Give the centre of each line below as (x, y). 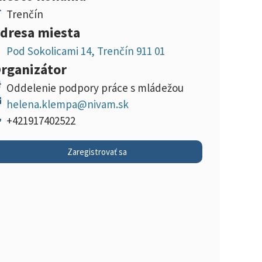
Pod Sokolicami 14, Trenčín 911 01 (86, 51)
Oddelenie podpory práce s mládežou (95, 87)
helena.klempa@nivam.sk (68, 104)
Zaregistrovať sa (97, 151)
